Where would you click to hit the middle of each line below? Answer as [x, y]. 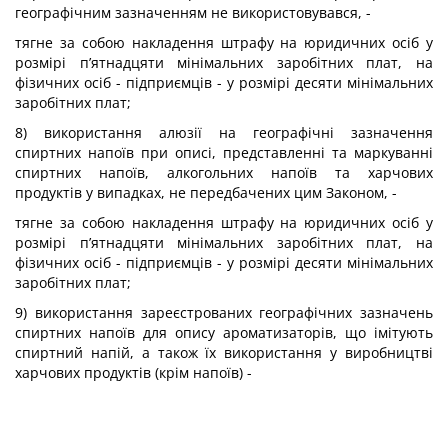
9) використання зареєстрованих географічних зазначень [224, 312]
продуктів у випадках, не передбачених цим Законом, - [206, 192]
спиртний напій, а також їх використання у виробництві [224, 352]
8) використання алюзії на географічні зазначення [224, 132]
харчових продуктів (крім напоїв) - [133, 372]
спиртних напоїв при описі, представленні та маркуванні [224, 152]
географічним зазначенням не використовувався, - [193, 12]
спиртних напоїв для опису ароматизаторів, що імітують [224, 332]
